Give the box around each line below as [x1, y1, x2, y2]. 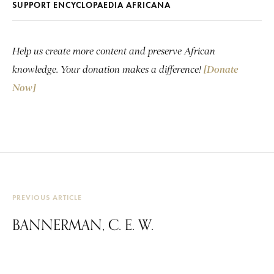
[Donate [204, 64, 238, 76]
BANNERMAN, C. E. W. [12, 216, 154, 234]
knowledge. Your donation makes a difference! [12, 64, 204, 76]
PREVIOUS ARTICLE [12, 193, 82, 202]
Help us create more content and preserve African [12, 46, 215, 57]
